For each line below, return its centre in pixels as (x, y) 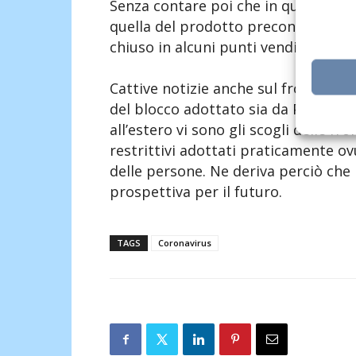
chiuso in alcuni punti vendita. (212, 47)
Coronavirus (185, 243)
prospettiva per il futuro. (196, 192)
